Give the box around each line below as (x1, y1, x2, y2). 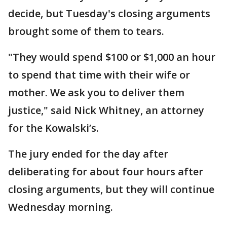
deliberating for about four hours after (8, 165, 203, 178)
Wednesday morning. (8, 200, 116, 214)
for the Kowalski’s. (8, 121, 101, 135)
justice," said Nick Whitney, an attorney (8, 103, 204, 117)
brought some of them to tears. (8, 24, 167, 38)
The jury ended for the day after (8, 147, 168, 161)
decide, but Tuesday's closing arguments (8, 7, 210, 20)
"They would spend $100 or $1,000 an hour (8, 50, 215, 64)
